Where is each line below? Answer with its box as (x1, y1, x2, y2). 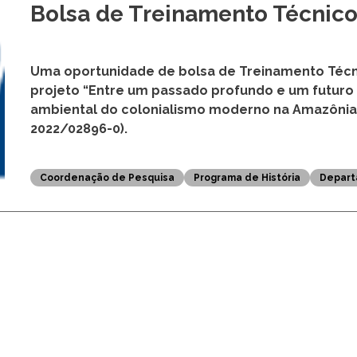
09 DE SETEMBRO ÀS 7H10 (29, 56, 244, 76)
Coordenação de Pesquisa (39, 296, 175, 308)
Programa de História (193, 296, 300, 308)
